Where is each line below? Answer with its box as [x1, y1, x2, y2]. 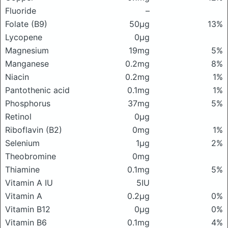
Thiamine [5, 164, 40, 175]
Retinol [5, 111, 32, 122]
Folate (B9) [5, 19, 47, 29]
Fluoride [5, 6, 36, 16]
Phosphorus [5, 98, 50, 108]
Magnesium [5, 45, 49, 55]
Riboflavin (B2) [5, 125, 62, 135]
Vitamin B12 [5, 204, 50, 214]
